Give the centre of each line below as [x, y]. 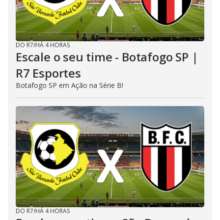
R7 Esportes [48, 73]
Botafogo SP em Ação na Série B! [69, 85]
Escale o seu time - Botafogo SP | [107, 57]
